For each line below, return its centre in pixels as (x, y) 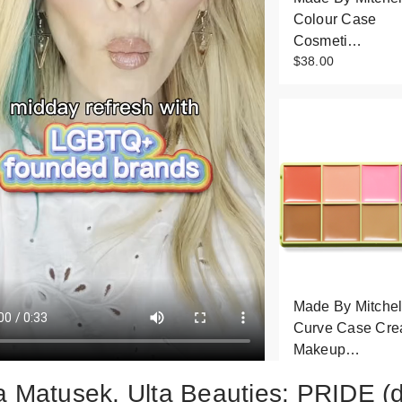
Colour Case (335, 20)
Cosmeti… (328, 41)
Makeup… (327, 349)
